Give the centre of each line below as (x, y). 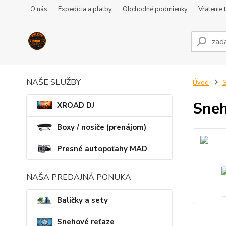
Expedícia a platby (85, 9)
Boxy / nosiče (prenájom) (102, 127)
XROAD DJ (76, 105)
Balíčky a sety (82, 200)
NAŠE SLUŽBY (53, 82)
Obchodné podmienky (155, 9)
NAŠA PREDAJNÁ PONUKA (79, 177)
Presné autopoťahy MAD (102, 149)
